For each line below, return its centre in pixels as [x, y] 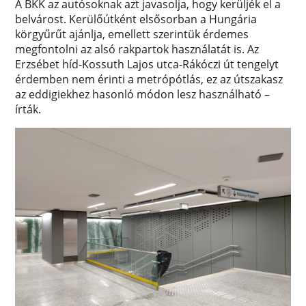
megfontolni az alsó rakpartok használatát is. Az [137, 49]
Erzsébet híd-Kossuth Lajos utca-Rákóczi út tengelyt [147, 64]
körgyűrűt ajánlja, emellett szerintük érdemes [132, 34]
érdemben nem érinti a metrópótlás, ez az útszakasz [149, 79]
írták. [28, 109]
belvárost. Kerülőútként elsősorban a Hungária [136, 19]
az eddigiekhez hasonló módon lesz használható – [143, 94]
